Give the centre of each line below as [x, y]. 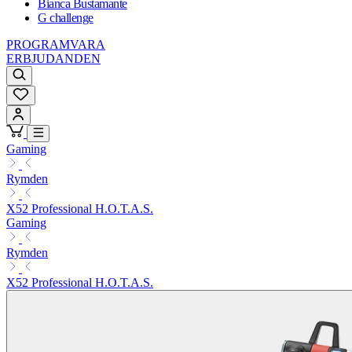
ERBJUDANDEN [53, 59]
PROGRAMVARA [56, 45]
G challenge [66, 18]
